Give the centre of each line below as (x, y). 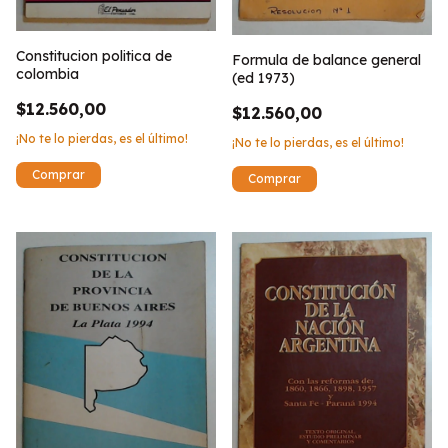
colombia (47, 74)
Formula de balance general (326, 60)
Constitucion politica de (94, 56)
